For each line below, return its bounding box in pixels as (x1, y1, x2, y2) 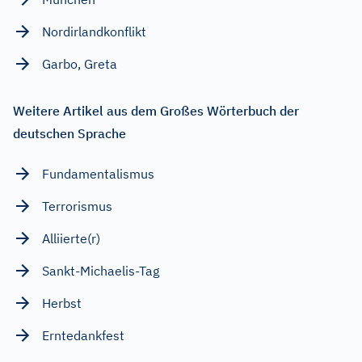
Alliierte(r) (42, 229, 100, 246)
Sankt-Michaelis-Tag (42, 262, 159, 279)
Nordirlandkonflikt (42, 23, 146, 40)
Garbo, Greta (42, 55, 117, 72)
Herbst (42, 294, 82, 311)
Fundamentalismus (42, 165, 154, 182)
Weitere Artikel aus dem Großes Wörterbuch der (13, 102, 299, 119)
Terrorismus (42, 197, 112, 214)
